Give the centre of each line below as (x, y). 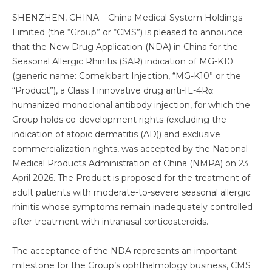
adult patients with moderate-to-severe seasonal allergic (131, 192)
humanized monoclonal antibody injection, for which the (131, 105)
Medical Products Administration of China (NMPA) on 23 (130, 163)
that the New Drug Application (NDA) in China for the (125, 47)
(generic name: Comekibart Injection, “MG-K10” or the (127, 76)
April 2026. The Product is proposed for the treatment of (131, 178)
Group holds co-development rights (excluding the (119, 120)
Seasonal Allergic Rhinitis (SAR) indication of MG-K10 (123, 61)
